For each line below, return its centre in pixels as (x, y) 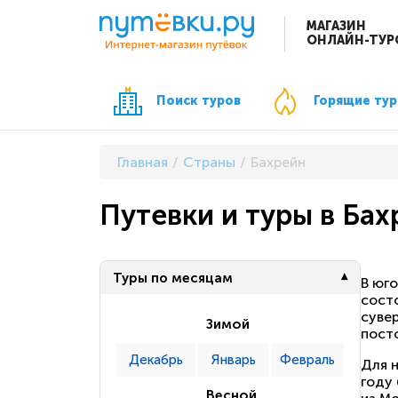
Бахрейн (278, 162)
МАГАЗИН (336, 27)
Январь (233, 360)
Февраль (307, 360)
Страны (209, 162)
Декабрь (156, 360)
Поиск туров (199, 100)
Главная (143, 162)
